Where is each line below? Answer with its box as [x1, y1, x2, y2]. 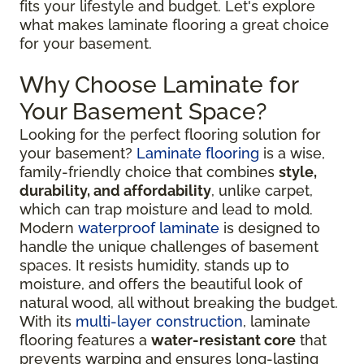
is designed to [219, 219, 320, 236]
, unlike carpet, [211, 181, 313, 199]
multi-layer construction [76, 312, 243, 330]
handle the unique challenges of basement [19, 237, 318, 255]
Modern [19, 219, 78, 236]
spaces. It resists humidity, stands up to [19, 256, 289, 274]
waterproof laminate [78, 219, 219, 236]
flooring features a [19, 331, 151, 349]
